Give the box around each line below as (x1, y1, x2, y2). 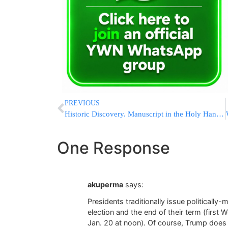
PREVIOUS (65, 99, 100, 107)
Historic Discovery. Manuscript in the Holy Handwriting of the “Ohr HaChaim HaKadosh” (216, 110, 224, 119)
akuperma (88, 180, 123, 189)
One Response (57, 138, 170, 158)
